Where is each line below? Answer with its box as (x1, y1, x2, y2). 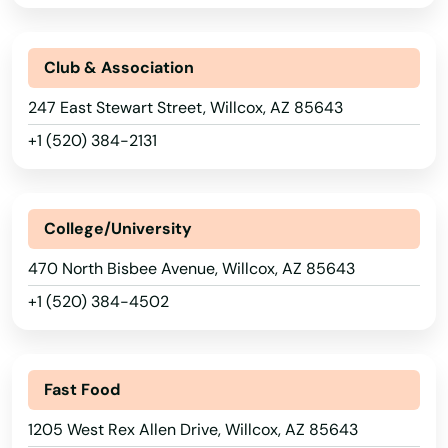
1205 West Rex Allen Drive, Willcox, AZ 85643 (28, 419, 358, 440)
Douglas (12, 226, 75, 252)
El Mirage (12, 314, 85, 340)
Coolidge (12, 50, 81, 76)
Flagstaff (12, 402, 80, 428)
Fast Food (44, 379, 120, 400)
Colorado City (12, 6, 121, 32)
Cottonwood (12, 138, 108, 164)
